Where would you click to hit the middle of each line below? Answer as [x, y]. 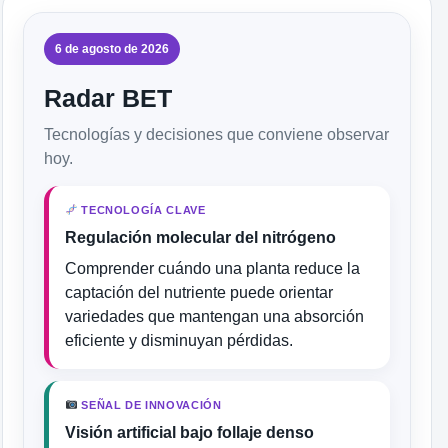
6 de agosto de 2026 [112, 48]
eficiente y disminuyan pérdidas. [179, 340]
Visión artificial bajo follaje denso [189, 432]
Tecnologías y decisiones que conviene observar [216, 134]
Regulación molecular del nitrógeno [200, 237]
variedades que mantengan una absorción [214, 316]
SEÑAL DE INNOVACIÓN [149, 404]
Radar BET [108, 97]
